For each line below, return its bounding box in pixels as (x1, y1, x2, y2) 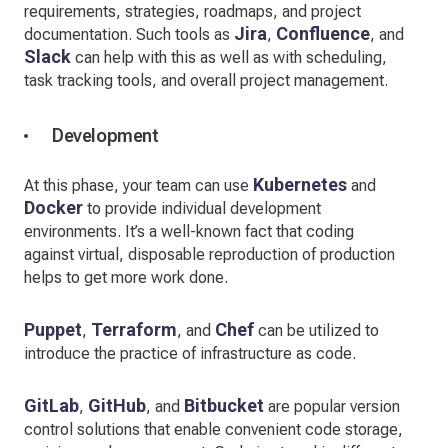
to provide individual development (83, 199, 321, 219)
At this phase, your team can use (24, 176, 253, 196)
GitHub (88, 395, 146, 417)
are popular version (264, 397, 400, 417)
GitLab (24, 395, 79, 417)
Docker (24, 197, 83, 219)
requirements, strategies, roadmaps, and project (24, 2, 361, 22)
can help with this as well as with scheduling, (71, 48, 387, 68)
